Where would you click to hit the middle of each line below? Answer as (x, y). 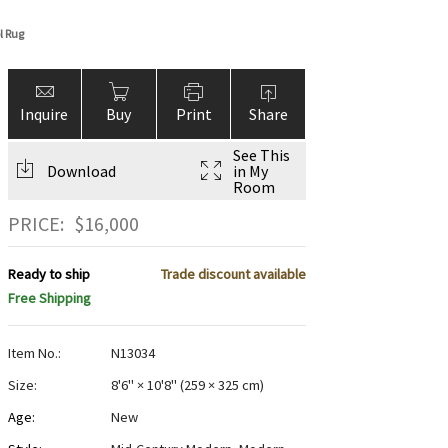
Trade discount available (233, 274)
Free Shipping (49, 298)
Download (81, 171)
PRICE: (35, 224)
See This (261, 155)
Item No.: (34, 353)
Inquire (44, 114)
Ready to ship (48, 274)
